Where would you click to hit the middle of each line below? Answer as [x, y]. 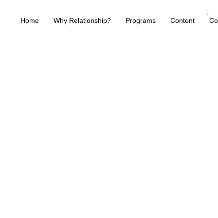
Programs [141, 20]
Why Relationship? [82, 20]
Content [182, 20]
